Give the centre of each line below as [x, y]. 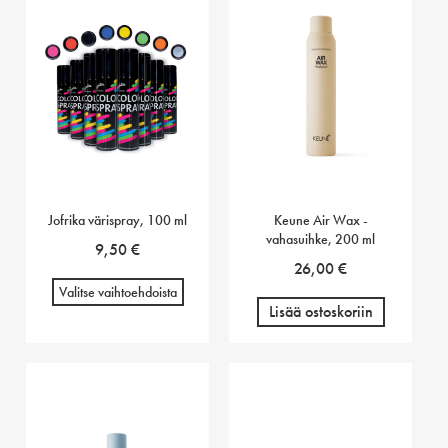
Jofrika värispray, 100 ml [118, 220]
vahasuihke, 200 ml [321, 239]
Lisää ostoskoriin [320, 311]
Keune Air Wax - [320, 220]
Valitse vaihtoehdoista [117, 292]
